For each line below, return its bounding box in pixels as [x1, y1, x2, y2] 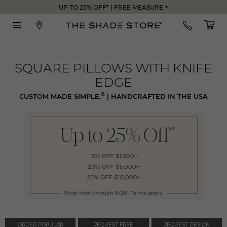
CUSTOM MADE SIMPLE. [19, 92, 101, 100]
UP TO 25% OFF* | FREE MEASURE [58, 3, 163, 11]
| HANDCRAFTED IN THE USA [105, 92, 208, 100]
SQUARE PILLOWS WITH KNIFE [15, 60, 212, 75]
